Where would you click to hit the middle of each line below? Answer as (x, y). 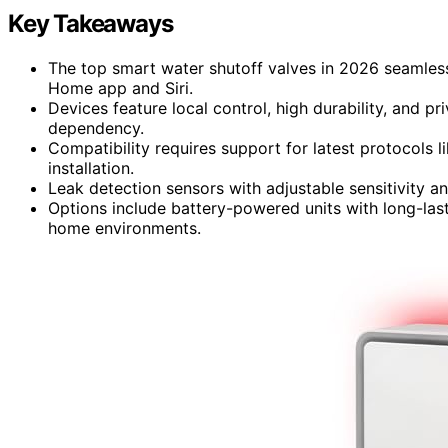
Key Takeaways (90, 23)
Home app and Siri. (120, 87)
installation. (91, 167)
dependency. (96, 127)
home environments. (124, 227)
